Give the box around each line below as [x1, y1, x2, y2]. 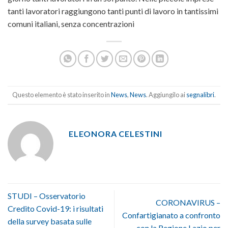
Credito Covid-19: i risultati [8, 204, 103, 214]
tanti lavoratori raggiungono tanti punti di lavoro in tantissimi [8, 6, 218, 16]
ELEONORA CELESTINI [69, 129, 162, 139]
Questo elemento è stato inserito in [12, 91, 111, 99]
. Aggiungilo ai [146, 91, 186, 99]
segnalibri [186, 91, 214, 99]
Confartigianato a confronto [122, 210, 220, 220]
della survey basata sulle [8, 216, 92, 226]
